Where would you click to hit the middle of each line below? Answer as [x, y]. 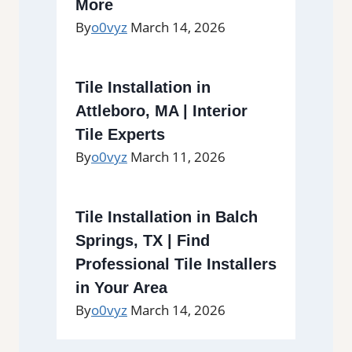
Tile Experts [120, 134]
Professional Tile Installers [176, 264]
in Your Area [121, 287]
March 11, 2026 [178, 156]
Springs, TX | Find [143, 240]
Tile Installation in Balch [167, 216]
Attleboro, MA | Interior [161, 110]
